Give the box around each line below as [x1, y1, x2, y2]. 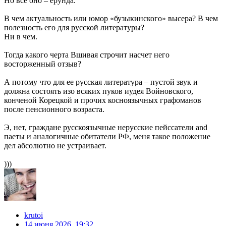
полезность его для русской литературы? [4, 23, 144, 32]
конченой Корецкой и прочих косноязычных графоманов [4, 96, 201, 105]
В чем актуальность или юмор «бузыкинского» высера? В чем [4, 14, 218, 23]
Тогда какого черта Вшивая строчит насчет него [4, 50, 169, 60]
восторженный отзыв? [4, 60, 81, 69]
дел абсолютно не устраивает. [4, 141, 106, 150]
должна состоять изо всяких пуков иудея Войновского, [4, 87, 193, 96]
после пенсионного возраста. [4, 105, 104, 114]
